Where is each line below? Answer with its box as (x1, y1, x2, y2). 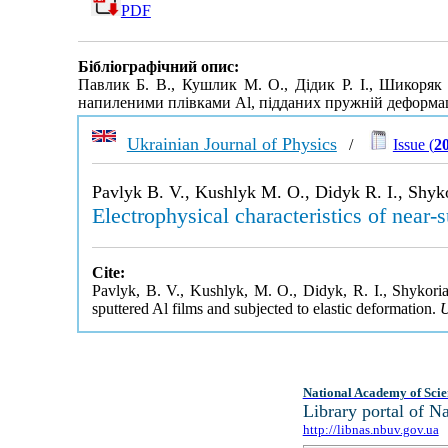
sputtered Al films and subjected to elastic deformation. (91, 300, 440, 317)
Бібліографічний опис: (77, 58, 239, 76)
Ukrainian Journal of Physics (126, 134, 337, 154)
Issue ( (392, 136, 434, 153)
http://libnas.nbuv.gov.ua (302, 422, 439, 437)
